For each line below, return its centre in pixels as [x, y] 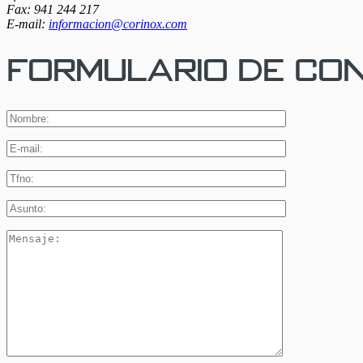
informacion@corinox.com [118, 24]
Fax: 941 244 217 [53, 10]
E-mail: [28, 24]
